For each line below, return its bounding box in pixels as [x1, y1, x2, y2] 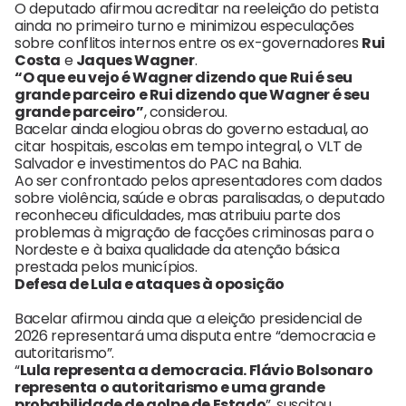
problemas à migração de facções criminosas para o [14, 222, 374, 244]
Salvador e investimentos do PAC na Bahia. [14, 153, 302, 175]
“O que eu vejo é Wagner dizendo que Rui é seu [14, 67, 353, 89]
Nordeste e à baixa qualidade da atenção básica [14, 239, 340, 261]
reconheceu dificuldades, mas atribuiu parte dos [14, 205, 341, 227]
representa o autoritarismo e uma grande [14, 377, 325, 399]
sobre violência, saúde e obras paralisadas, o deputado [14, 188, 385, 209]
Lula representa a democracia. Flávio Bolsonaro [19, 360, 373, 382]
